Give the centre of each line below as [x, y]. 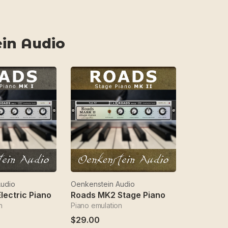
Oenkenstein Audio [103, 184]
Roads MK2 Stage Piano [118, 195]
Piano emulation [96, 205]
